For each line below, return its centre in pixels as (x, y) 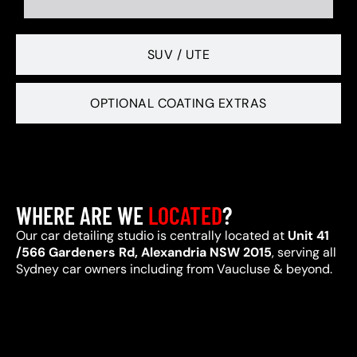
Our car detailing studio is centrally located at (152, 235)
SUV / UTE (178, 55)
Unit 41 (308, 235)
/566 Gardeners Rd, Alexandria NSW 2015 (144, 252)
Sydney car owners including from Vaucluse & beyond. (174, 269)
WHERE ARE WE (82, 215)
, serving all (304, 252)
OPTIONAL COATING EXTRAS (178, 103)
